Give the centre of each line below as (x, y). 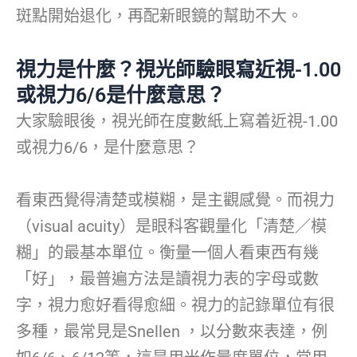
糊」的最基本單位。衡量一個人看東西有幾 (167, 253)
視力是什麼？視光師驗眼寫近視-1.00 (178, 70)
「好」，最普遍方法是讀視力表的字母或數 (167, 279)
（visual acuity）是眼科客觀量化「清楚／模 (171, 227)
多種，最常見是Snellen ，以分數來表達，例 (172, 332)
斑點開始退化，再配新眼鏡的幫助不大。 (159, 16)
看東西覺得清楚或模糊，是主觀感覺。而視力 (175, 200)
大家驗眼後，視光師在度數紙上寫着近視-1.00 (177, 122)
